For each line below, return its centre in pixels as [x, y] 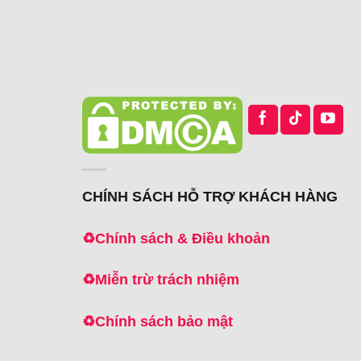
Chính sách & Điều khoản [183, 238]
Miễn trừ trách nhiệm [167, 280]
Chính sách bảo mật [164, 321]
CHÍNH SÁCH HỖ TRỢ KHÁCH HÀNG [210, 197]
